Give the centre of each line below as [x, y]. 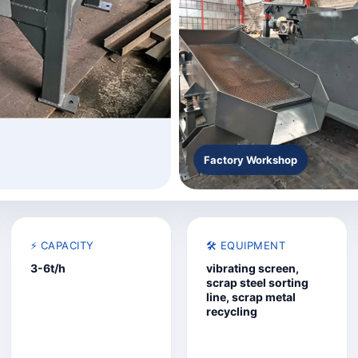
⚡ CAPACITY [62, 245]
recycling [231, 311]
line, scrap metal [251, 297]
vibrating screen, [252, 268]
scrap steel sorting [257, 282]
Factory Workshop [251, 160]
